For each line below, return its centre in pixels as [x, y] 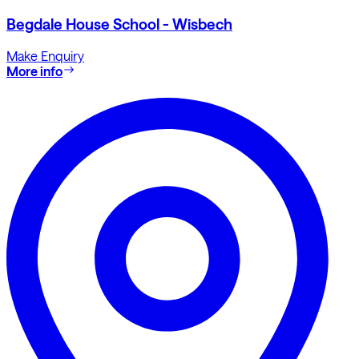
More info [34, 71]
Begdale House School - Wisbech [119, 24]
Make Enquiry [45, 55]
